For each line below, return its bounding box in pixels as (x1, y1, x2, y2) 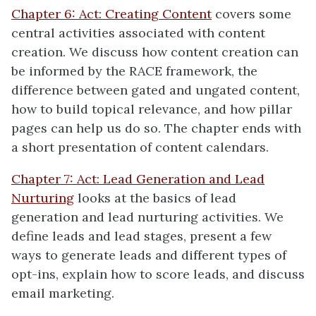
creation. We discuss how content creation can (11, 44, 298, 60)
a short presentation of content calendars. (11, 139, 269, 155)
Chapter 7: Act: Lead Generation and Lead (11, 171, 265, 187)
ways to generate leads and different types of (11, 247, 286, 263)
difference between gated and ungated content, (11, 82, 300, 98)
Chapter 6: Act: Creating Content (11, 6, 212, 22)
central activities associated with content (11, 25, 265, 41)
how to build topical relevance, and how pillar (11, 101, 292, 117)
